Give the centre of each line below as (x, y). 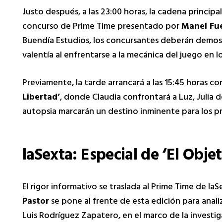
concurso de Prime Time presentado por (102, 27)
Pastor (36, 202)
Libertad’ (41, 98)
